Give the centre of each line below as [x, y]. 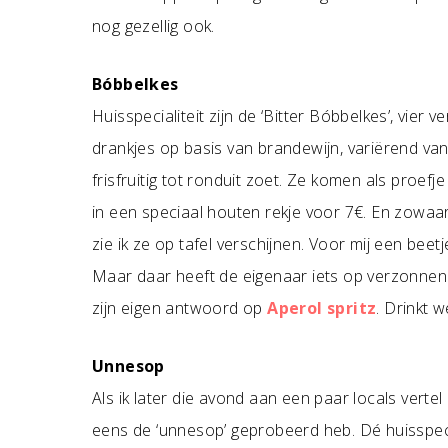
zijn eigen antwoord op [180, 308]
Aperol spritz [322, 308]
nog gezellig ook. [153, 26]
